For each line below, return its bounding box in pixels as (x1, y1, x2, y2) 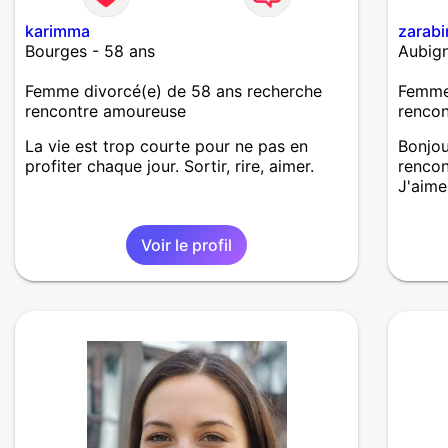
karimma (25, 21, 90, 42)
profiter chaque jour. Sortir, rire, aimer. (25, 156, 314, 177)
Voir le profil (141, 235, 233, 256)
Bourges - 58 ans (25, 41, 155, 62)
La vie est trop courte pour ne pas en (25, 136, 308, 157)
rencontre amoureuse (25, 101, 186, 122)
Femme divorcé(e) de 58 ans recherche (25, 81, 322, 102)
